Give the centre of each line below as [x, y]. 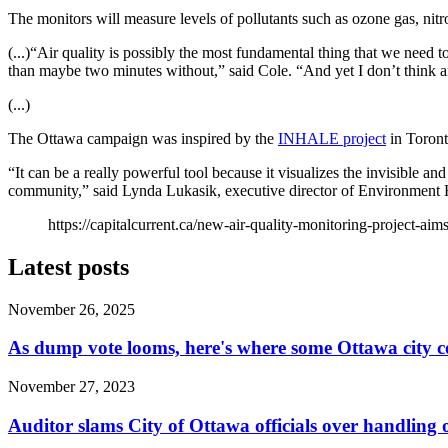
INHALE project [332, 138]
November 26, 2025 [71, 309]
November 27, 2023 [71, 387]
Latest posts [68, 266]
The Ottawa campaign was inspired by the [143, 138]
